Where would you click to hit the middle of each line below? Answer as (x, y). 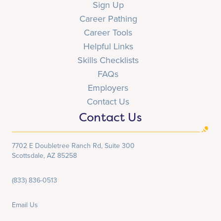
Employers (108, 88)
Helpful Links (108, 47)
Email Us (25, 205)
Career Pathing (108, 19)
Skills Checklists (108, 60)
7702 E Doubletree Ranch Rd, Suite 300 (73, 146)
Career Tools (108, 33)
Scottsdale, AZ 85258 (44, 156)
